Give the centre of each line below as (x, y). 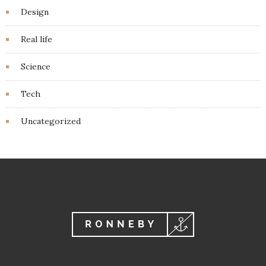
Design (35, 12)
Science (36, 67)
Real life (37, 39)
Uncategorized (51, 121)
